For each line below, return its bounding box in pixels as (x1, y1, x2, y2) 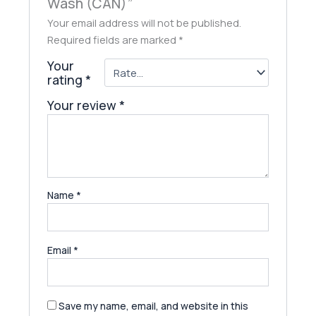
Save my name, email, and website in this (58, 298, 248, 312)
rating (47, 71, 85, 88)
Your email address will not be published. (47, 15, 241, 30)
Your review (47, 96, 119, 114)
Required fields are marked (47, 32, 178, 47)
